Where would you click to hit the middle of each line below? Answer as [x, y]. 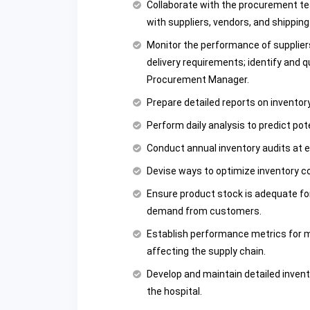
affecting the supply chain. [206, 252]
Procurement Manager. [198, 80]
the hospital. [174, 292]
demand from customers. [204, 211]
